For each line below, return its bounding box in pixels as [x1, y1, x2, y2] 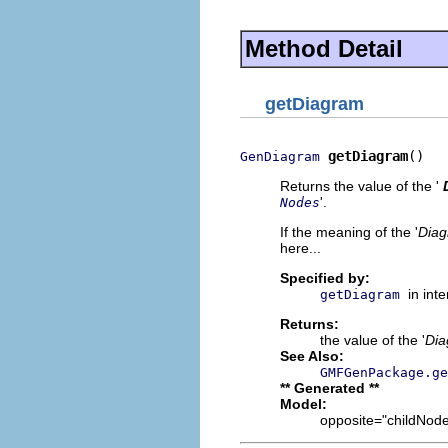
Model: [280, 396, 327, 412]
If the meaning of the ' [280, 224, 418, 240]
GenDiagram [240, 149, 320, 164]
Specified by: [280, 270, 370, 286]
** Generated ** [280, 380, 379, 396]
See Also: [280, 348, 344, 364]
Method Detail [245, 34, 403, 62]
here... [280, 240, 321, 256]
